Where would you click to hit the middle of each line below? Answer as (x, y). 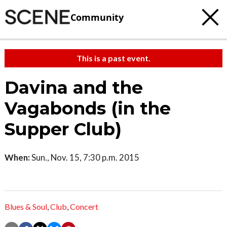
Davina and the (74, 88)
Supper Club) (63, 129)
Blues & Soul (26, 207)
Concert (84, 207)
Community (97, 17)
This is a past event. (113, 58)
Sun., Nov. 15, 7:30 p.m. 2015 (85, 157)
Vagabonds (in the (88, 108)
